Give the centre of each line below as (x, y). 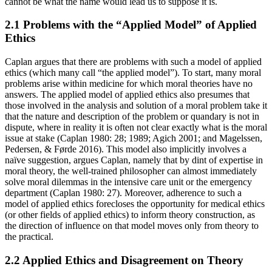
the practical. (29, 237)
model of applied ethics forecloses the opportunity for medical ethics (135, 204)
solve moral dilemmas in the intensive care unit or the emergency (128, 182)
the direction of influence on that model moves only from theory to (132, 226)
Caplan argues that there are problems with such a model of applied (133, 62)
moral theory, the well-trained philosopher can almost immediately (131, 171)
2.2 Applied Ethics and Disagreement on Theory (124, 260)
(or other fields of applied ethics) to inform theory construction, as (130, 215)
